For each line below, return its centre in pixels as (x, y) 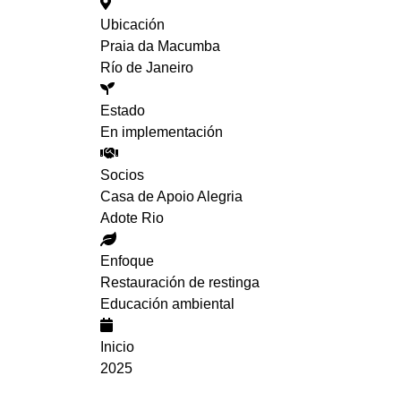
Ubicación (132, 25)
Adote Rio (132, 218)
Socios (122, 175)
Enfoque (127, 261)
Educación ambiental (167, 304)
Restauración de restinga (180, 282)
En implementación (162, 132)
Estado (123, 111)
